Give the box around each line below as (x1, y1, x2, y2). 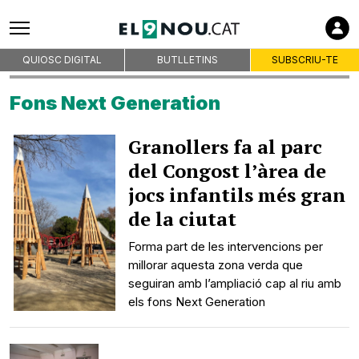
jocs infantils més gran (128, 182, 346, 208)
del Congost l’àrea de (128, 158, 327, 184)
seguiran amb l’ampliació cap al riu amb (128, 276, 342, 291)
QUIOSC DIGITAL (22, 54, 103, 66)
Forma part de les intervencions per (128, 239, 324, 254)
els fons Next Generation (128, 294, 266, 309)
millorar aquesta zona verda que (128, 257, 304, 272)
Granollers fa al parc (128, 134, 323, 159)
